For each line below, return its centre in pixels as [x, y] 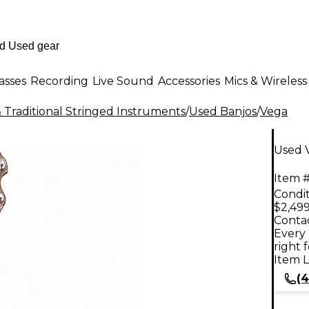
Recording [59, 81]
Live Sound [123, 81]
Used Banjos [223, 111]
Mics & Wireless [266, 81]
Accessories [189, 81]
